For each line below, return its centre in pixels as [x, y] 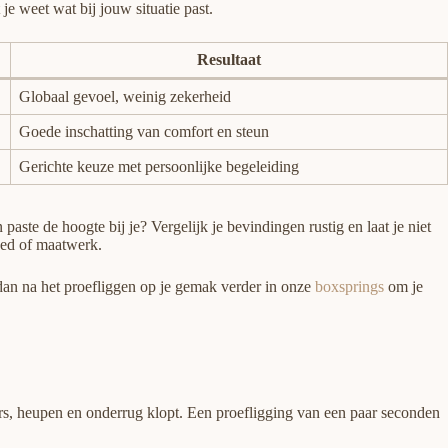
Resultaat [229, 60]
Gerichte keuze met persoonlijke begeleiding [159, 167]
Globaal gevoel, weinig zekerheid [125, 97]
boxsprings [349, 287]
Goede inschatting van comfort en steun [144, 132]
